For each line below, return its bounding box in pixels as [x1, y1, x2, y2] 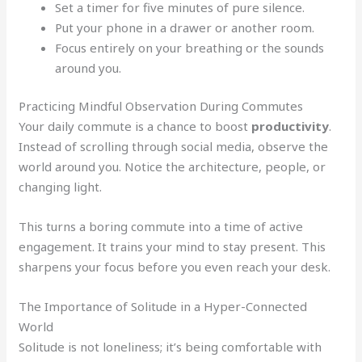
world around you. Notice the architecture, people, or [19, 158, 326, 175]
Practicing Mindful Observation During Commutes [19, 98, 304, 115]
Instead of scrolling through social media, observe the [19, 138, 329, 155]
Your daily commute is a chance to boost [19, 118, 252, 135]
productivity [251, 118, 330, 135]
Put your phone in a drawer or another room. [55, 19, 315, 36]
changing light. [19, 179, 103, 196]
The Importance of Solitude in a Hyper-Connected [19, 298, 308, 315]
